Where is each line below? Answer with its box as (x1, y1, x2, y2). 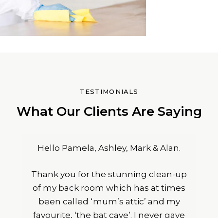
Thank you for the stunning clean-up (31, 169, 187, 179)
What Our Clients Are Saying (16, 104, 202, 119)
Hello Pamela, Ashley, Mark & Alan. (37, 143, 181, 153)
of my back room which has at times (33, 183, 185, 193)
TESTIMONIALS (79, 88, 139, 95)
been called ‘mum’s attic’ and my (38, 197, 180, 206)
